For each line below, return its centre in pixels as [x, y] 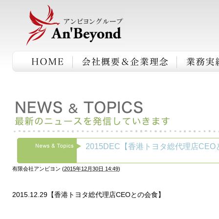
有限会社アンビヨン [36, 168]
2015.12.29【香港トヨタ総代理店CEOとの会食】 [88, 194]
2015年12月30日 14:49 [91, 168]
